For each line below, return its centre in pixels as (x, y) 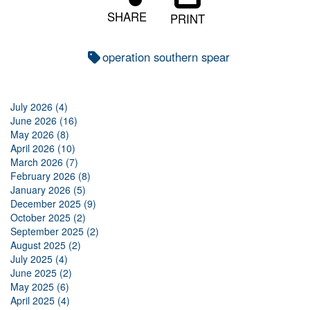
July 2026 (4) (39, 107)
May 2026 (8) (40, 135)
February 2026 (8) (51, 176)
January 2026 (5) (48, 190)
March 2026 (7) (44, 162)
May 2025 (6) (40, 287)
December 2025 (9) (53, 204)
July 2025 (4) (39, 259)
